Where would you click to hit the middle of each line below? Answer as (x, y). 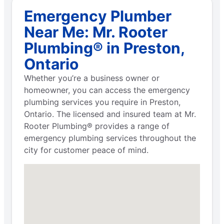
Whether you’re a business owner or (92, 78)
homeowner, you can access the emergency (107, 90)
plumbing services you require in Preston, (102, 102)
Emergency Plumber (98, 16)
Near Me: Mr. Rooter (96, 32)
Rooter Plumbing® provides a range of (97, 126)
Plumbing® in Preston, (104, 48)
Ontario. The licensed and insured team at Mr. (110, 114)
